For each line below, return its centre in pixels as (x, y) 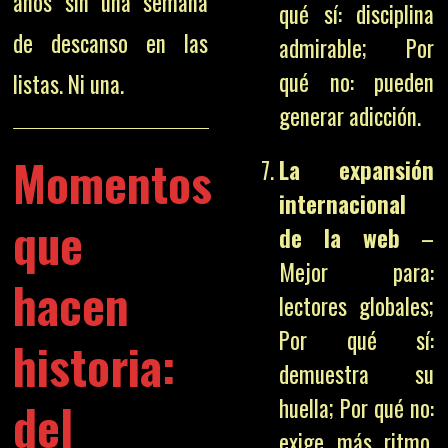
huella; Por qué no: (357, 408)
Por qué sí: (357, 340)
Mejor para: (357, 272)
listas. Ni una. (69, 83)
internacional (343, 204)
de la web (340, 238)
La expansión (357, 170)
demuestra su (357, 374)
